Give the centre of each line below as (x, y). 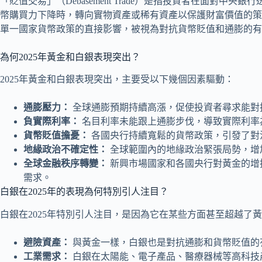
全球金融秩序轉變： (65, 164)
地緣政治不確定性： (65, 150)
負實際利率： (51, 122)
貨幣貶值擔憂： (56, 136)
